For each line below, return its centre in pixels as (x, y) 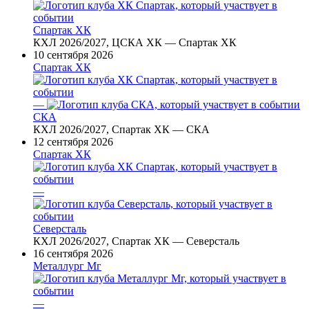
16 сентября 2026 (73, 253)
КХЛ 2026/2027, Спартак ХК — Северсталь (136, 241)
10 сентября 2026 (73, 54)
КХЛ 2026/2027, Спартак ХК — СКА (121, 129)
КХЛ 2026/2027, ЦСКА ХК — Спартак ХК (135, 42)
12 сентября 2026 (73, 141)
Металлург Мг (67, 266)
